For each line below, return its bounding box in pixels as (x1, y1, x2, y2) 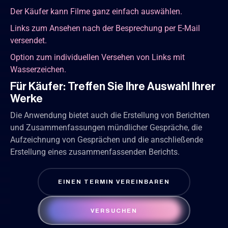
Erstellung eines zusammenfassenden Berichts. (10, 147, 180, 157)
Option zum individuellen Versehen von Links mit (10, 52, 185, 62)
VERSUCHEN (91, 207, 137, 214)
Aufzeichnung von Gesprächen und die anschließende (10, 134, 203, 145)
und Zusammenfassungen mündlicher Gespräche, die (10, 122, 202, 132)
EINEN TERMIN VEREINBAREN (58, 179, 170, 185)
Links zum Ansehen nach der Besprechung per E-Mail (10, 23, 200, 33)
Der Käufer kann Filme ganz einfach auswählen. (10, 6, 182, 16)
